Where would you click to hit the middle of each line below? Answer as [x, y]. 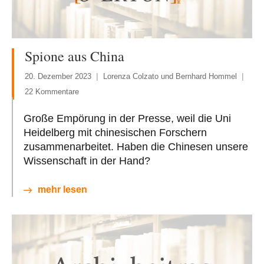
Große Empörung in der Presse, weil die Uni [127, 119]
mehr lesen [62, 190]
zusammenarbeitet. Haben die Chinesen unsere [136, 147]
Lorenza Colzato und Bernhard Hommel [170, 77]
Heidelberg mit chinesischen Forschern [115, 133]
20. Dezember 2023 [58, 77]
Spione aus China [75, 56]
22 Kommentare [52, 92]
